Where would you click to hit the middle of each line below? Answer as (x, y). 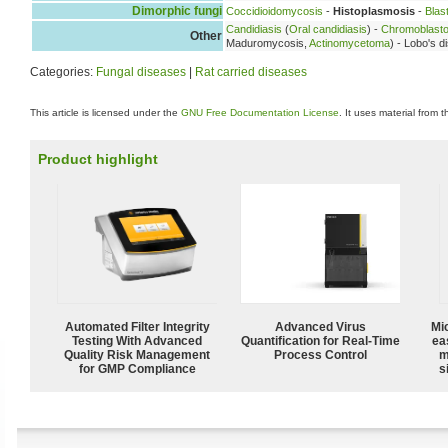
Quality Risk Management (137, 354)
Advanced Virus (320, 326)
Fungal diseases (141, 71)
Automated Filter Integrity (137, 326)
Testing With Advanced (137, 340)
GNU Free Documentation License (260, 112)
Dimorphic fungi (177, 10)
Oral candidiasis (328, 28)
